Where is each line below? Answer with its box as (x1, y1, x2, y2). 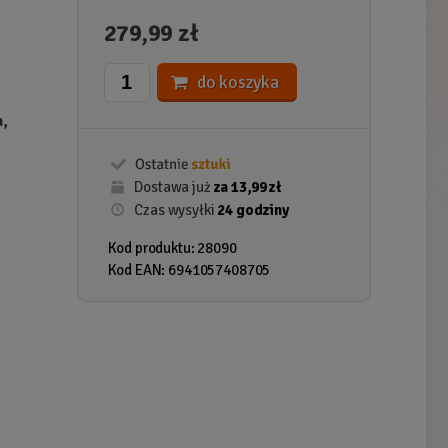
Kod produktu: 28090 (107, 239, 237, 257)
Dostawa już (131, 178, 214, 196)
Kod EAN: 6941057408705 (107, 261, 271, 279)
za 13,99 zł (213, 178, 281, 196)
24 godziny (217, 201, 289, 219)
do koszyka (196, 71, 279, 93)
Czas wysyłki (131, 201, 218, 219)
